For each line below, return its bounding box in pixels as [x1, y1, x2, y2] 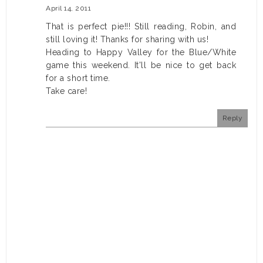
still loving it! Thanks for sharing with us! [46, 35, 208, 45]
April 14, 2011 [46, 4, 91, 13]
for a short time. [46, 73, 110, 83]
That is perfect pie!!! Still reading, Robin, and [46, 22, 236, 32]
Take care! [46, 86, 87, 96]
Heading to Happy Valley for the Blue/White [46, 48, 236, 58]
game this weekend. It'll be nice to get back [46, 60, 236, 70]
